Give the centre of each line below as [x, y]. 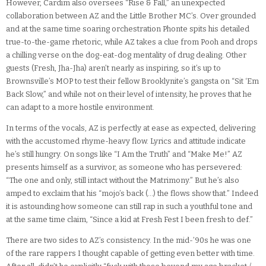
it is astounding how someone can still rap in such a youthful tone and [129, 207]
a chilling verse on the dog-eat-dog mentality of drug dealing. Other [126, 55]
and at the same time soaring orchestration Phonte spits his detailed [128, 29]
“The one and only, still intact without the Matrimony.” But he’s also [123, 180]
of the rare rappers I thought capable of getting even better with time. [130, 254]
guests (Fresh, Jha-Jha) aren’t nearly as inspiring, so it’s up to [113, 68]
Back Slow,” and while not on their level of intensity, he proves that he [129, 94]
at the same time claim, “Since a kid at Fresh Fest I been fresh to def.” [129, 220]
